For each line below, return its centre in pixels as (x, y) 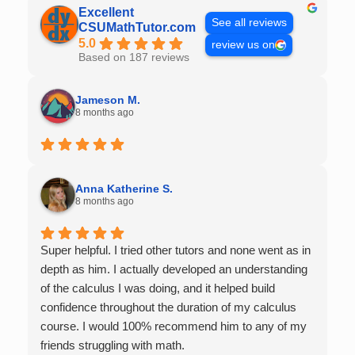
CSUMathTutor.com (137, 27)
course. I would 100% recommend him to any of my (174, 326)
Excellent (106, 12)
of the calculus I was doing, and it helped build (158, 288)
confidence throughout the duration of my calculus (168, 307)
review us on (243, 45)
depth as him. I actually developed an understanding (174, 269)
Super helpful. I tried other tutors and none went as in (176, 250)
